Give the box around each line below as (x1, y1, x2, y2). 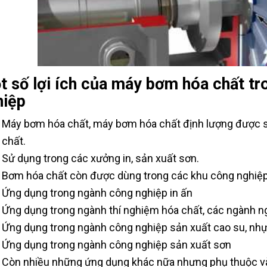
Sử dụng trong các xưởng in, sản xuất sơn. (1, 152, 199, 165)
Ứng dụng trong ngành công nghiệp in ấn (1, 187, 193, 200)
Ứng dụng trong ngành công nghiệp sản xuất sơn (1, 238, 231, 252)
